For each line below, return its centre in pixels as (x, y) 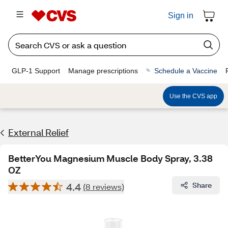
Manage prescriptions (103, 70)
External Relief (38, 132)
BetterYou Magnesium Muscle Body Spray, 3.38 (110, 158)
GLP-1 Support (36, 70)
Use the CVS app (193, 96)
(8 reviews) (104, 187)
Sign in (181, 16)
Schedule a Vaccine (186, 70)
